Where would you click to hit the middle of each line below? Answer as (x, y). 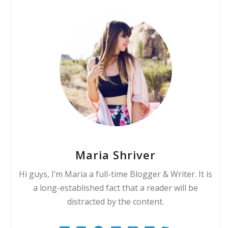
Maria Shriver (116, 154)
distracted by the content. (116, 201)
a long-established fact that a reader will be (116, 188)
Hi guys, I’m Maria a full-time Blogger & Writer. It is (116, 174)
